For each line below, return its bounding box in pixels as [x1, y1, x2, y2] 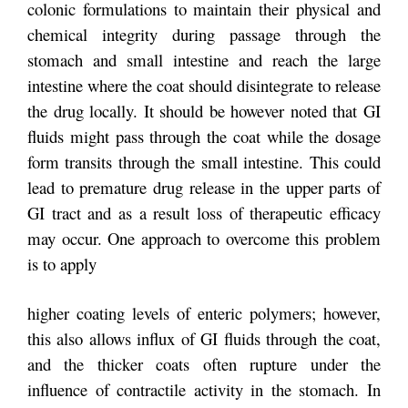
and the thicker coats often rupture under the [27, 352, 381, 375]
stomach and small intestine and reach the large [27, 48, 381, 72]
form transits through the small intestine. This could [27, 150, 381, 174]
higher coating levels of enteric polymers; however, [27, 301, 381, 324]
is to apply [27, 252, 97, 276]
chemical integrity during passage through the [27, 23, 381, 46]
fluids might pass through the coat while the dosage [27, 125, 381, 148]
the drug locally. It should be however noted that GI [27, 99, 381, 123]
